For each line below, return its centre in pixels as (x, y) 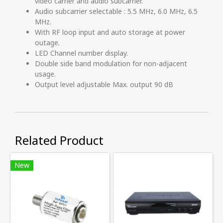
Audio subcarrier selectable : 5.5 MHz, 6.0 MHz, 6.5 (116, 11)
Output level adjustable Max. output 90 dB (104, 85)
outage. (47, 43)
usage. (45, 74)
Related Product (59, 141)
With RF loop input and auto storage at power (110, 32)
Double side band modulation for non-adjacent (111, 64)
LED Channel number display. (81, 53)
